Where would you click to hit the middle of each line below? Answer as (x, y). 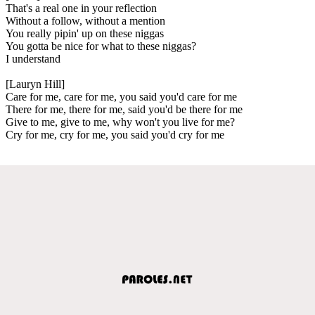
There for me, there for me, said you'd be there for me (124, 109)
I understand (33, 58)
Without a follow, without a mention (85, 20)
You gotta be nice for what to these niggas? (101, 46)
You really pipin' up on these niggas (85, 33)
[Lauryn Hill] (35, 84)
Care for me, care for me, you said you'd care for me (121, 96)
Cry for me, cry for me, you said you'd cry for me (115, 134)
